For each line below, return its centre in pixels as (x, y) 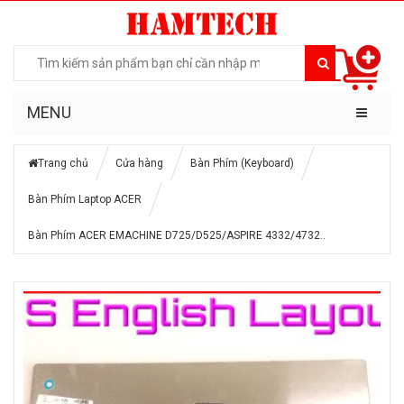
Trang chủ (63, 163)
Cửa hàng (139, 163)
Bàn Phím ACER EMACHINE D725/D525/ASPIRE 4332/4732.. (177, 235)
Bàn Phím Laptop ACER (85, 199)
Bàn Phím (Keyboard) (242, 163)
